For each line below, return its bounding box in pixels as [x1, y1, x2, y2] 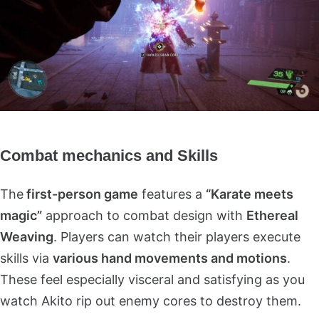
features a [138, 186, 206, 202]
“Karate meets [206, 186, 293, 202]
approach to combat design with [42, 207, 246, 223]
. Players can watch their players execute [53, 229, 300, 244]
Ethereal [246, 207, 298, 223]
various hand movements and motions [53, 250, 287, 266]
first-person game [23, 186, 138, 202]
